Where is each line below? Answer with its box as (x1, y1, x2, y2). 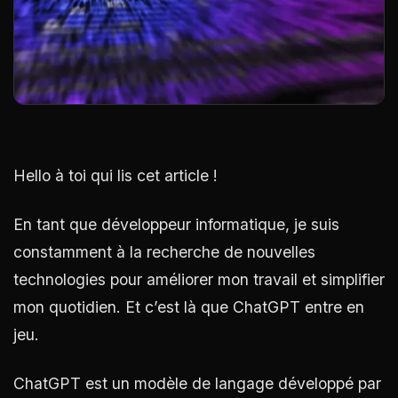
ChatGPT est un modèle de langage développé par (13, 374, 381, 394)
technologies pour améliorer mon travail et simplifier (13, 270, 385, 290)
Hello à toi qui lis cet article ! (13, 166, 218, 186)
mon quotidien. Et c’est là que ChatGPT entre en (13, 298, 364, 317)
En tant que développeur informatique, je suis (13, 215, 339, 235)
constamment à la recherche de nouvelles (13, 243, 315, 262)
